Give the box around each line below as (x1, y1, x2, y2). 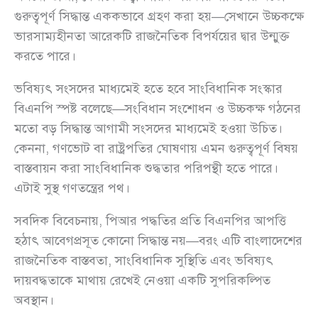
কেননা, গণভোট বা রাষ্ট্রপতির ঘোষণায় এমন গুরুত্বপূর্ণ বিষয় (14, 140, 298, 156)
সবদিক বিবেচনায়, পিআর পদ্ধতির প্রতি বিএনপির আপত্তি (14, 212, 286, 229)
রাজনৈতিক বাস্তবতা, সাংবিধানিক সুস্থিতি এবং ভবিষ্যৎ (14, 252, 273, 268)
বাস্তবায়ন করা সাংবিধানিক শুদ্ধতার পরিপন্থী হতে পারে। (14, 160, 278, 176)
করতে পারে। (14, 48, 76, 64)
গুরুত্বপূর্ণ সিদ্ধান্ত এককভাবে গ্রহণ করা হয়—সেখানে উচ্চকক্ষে (14, 8, 304, 24)
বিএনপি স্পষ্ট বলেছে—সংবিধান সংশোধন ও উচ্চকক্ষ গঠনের (14, 100, 301, 116)
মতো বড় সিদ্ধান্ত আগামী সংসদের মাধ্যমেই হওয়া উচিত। (14, 120, 283, 136)
